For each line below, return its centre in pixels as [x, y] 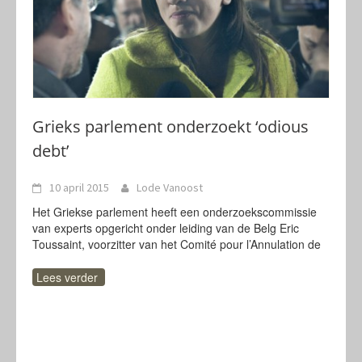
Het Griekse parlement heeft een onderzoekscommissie [175, 212]
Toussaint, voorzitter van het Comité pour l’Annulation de [177, 244]
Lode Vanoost [170, 187]
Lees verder [67, 277]
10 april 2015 [79, 187]
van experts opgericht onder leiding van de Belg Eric [166, 228]
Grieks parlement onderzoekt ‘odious [170, 126]
